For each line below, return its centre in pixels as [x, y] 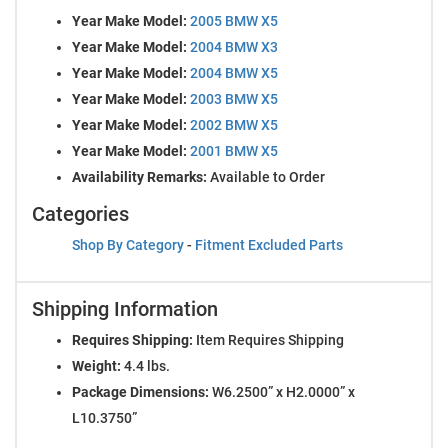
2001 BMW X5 [234, 150]
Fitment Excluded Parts [269, 244]
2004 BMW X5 [234, 72]
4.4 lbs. [145, 365]
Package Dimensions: [140, 391]
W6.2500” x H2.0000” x [282, 391]
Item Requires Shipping [268, 339]
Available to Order [266, 176]
